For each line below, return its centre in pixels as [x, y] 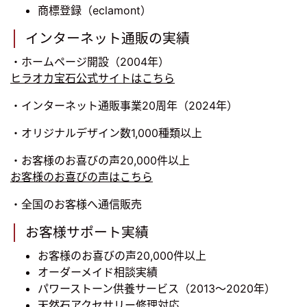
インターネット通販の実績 [108, 39]
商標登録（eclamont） [95, 11]
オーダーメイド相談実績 [98, 272]
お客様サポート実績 [87, 233]
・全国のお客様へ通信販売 [76, 205]
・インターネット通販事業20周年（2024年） [124, 106]
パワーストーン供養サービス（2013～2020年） [157, 289]
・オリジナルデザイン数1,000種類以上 [106, 133]
